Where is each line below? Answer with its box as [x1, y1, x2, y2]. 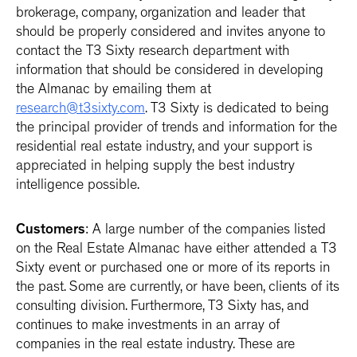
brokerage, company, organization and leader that [16, 7, 305, 22]
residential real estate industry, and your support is [16, 141, 312, 155]
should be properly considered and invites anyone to [16, 26, 325, 41]
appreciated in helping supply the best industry [16, 160, 295, 175]
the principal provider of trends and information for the [16, 122, 337, 136]
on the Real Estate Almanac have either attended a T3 [16, 243, 337, 257]
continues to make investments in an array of [16, 320, 280, 334]
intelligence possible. [16, 179, 139, 194]
